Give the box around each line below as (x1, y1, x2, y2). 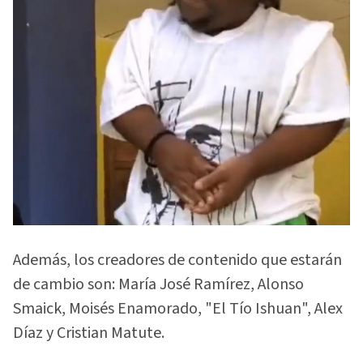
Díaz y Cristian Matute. (13, 322, 164, 345)
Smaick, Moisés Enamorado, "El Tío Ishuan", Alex (13, 297, 343, 321)
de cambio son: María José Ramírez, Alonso (13, 273, 304, 297)
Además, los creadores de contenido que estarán (13, 249, 342, 272)
